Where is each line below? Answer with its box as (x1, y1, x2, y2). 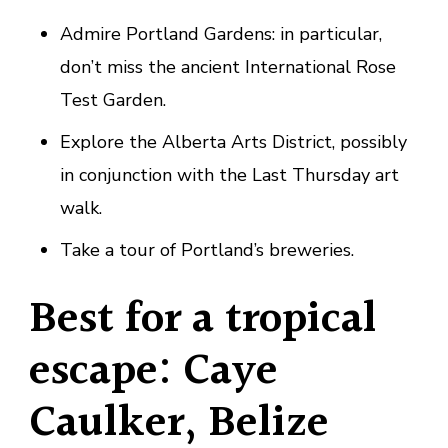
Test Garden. (59, 88, 166, 113)
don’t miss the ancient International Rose (59, 55, 396, 80)
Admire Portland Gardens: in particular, (59, 22, 382, 47)
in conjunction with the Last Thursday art (59, 163, 399, 188)
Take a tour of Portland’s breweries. (59, 238, 354, 263)
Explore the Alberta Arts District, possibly (59, 130, 407, 155)
